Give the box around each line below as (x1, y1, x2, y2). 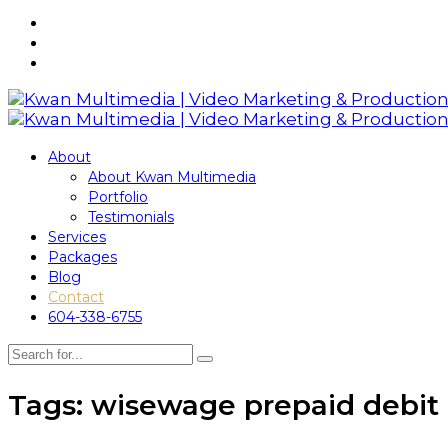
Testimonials (88, 207, 174, 226)
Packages (48, 247, 117, 266)
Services (48, 227, 106, 246)
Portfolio (88, 187, 148, 206)
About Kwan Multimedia (88, 167, 256, 186)
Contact (48, 287, 104, 306)
